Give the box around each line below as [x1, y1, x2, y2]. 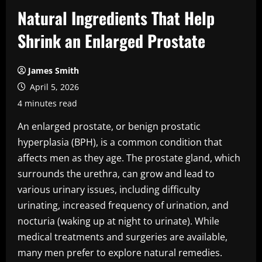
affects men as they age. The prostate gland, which [18, 151, 240, 164]
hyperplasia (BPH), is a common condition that [18, 136, 222, 149]
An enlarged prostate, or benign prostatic [18, 120, 201, 133]
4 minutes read [18, 98, 77, 109]
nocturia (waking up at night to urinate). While [18, 215, 219, 227]
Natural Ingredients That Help [18, 6, 215, 30]
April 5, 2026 [27, 81, 79, 92]
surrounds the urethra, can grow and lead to [18, 167, 215, 180]
